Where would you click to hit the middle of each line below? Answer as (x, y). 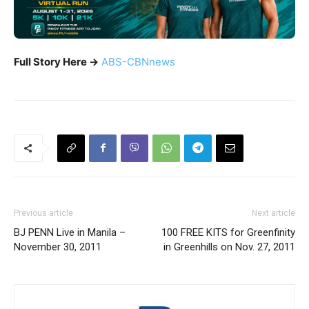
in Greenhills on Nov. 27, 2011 (229, 247)
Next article (273, 213)
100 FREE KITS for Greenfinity (228, 232)
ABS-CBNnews (138, 61)
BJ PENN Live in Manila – (70, 232)
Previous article (43, 213)
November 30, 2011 (58, 247)
